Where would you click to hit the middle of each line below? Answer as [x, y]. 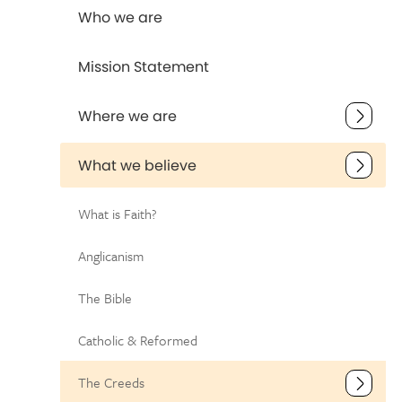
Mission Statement [144, 67]
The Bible [105, 298]
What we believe [138, 166]
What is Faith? [118, 214]
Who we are [121, 17]
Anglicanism [111, 256]
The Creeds [112, 382]
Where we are [128, 116]
